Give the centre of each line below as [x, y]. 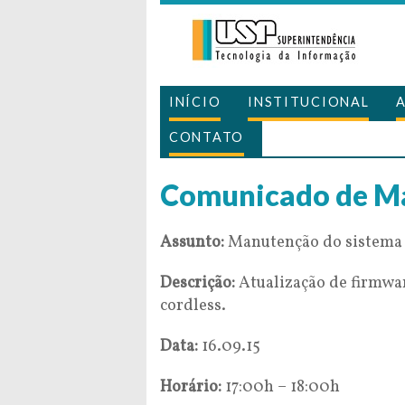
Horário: [191, 387]
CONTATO [207, 137]
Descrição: [198, 283]
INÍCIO [195, 102]
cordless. [193, 306]
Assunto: [192, 243]
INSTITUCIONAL [309, 102]
